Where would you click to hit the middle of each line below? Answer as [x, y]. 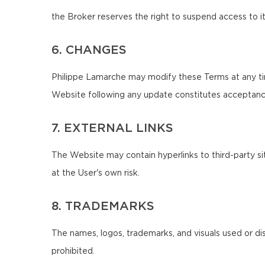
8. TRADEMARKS [103, 206]
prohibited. [73, 251]
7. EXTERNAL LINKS [112, 128]
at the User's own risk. [96, 173]
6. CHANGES [89, 50]
